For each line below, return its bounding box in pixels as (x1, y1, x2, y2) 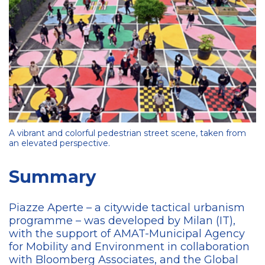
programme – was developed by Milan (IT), (9, 214, 235, 228)
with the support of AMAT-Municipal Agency (9, 227, 245, 241)
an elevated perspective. (9, 138, 110, 149)
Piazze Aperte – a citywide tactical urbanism (9, 201, 245, 215)
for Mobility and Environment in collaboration (9, 240, 250, 254)
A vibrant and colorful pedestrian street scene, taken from (9, 128, 246, 139)
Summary (9, 166, 96, 188)
